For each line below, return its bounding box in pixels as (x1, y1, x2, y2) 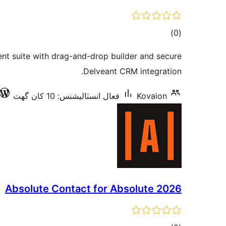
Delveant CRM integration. (83, 66, 182, 76)
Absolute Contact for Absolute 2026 (5, 183, 182, 195)
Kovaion (137, 91, 167, 101)
